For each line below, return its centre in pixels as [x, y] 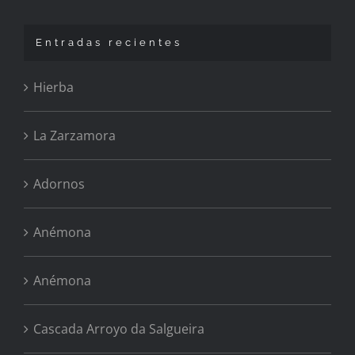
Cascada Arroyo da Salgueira [119, 329]
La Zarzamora [74, 136]
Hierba [53, 88]
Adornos [59, 184]
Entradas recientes [109, 43]
